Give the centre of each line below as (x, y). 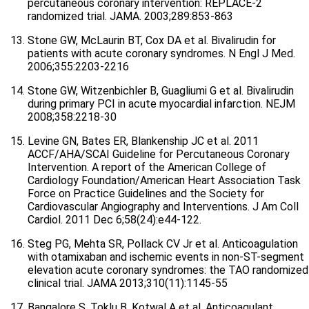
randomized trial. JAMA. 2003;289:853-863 (130, 16)
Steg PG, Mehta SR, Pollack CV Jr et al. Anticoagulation (163, 244)
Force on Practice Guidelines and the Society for (146, 193)
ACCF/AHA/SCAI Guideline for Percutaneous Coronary (159, 154)
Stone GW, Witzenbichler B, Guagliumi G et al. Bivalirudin (161, 91)
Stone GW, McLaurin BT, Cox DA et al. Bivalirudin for (152, 40)
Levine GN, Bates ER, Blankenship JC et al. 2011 (143, 141)
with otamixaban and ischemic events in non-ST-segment (166, 257)
